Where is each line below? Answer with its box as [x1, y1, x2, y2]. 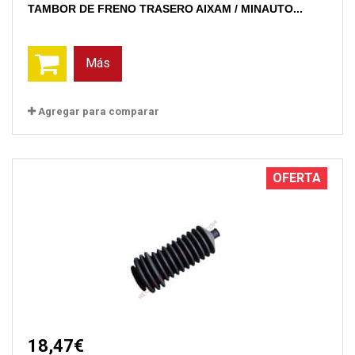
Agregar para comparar [38, 105, 159, 117]
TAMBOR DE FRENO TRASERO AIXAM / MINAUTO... [28, 2, 303, 15]
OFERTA [273, 170, 321, 185]
